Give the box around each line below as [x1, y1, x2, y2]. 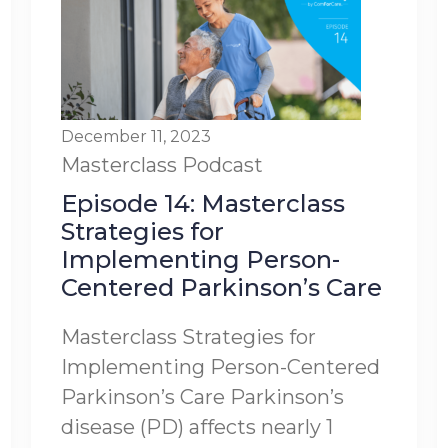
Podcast [181, 153, 263, 177]
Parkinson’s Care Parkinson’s [60, 385, 344, 409]
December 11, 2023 [60, 127, 211, 146]
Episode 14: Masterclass [60, 189, 345, 218]
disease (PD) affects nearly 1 [60, 415, 333, 439]
